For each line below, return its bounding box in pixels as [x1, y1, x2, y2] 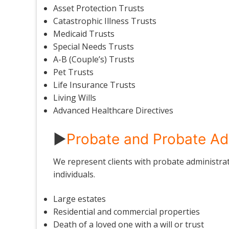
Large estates [53, 193, 106, 204]
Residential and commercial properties [53, 205, 200, 217]
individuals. [53, 168, 95, 180]
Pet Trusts [53, 66, 94, 78]
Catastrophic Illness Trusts [53, 15, 156, 27]
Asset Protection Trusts [53, 2, 144, 14]
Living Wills [53, 91, 96, 103]
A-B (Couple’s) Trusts [53, 53, 134, 65]
